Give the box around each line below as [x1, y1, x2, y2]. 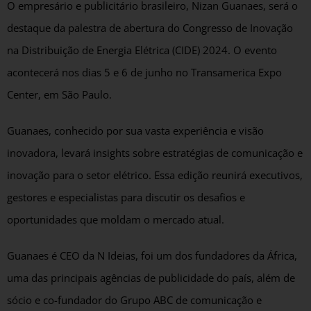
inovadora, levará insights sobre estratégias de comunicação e [7, 145, 303, 160]
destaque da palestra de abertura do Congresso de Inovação [7, 20, 293, 35]
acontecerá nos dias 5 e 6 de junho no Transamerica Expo [7, 65, 282, 80]
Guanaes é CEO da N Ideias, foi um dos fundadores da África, [7, 248, 297, 263]
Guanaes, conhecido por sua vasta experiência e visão [7, 123, 264, 138]
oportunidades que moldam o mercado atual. [7, 212, 224, 227]
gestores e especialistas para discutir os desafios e [7, 190, 245, 205]
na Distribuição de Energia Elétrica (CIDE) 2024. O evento [7, 42, 277, 58]
